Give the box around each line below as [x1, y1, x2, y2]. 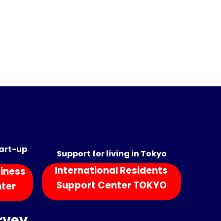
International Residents [55, 163, 168, 177]
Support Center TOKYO [56, 178, 167, 192]
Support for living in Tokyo [56, 147, 167, 159]
